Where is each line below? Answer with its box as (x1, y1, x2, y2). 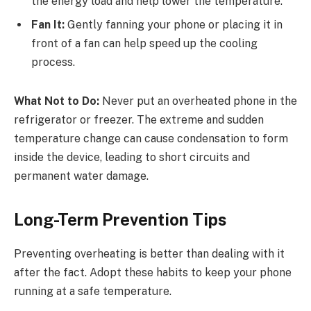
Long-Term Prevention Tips (14, 210, 226, 230)
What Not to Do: (14, 94, 99, 108)
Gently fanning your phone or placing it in (65, 18, 283, 32)
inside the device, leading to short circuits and (14, 150, 250, 164)
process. (31, 56, 75, 69)
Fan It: (31, 18, 65, 32)
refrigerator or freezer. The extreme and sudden (14, 112, 264, 126)
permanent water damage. (14, 169, 149, 183)
